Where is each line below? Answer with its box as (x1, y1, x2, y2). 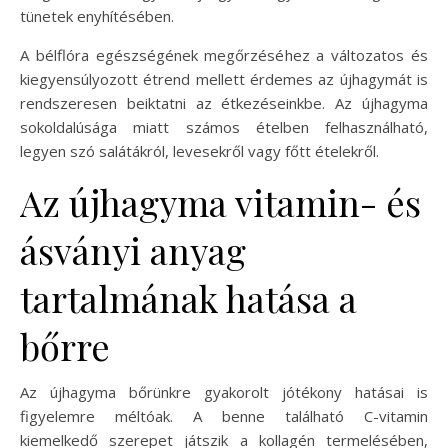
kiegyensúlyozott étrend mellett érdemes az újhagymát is (20, 68, 428, 89)
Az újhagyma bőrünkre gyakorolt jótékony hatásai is (20, 381, 428, 402)
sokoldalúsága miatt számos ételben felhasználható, (20, 116, 428, 137)
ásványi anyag (20, 225, 246, 274)
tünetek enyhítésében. (20, 5, 174, 26)
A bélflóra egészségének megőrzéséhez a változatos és (20, 44, 428, 65)
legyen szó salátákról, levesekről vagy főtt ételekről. (20, 140, 379, 161)
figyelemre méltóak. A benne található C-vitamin (20, 405, 428, 426)
